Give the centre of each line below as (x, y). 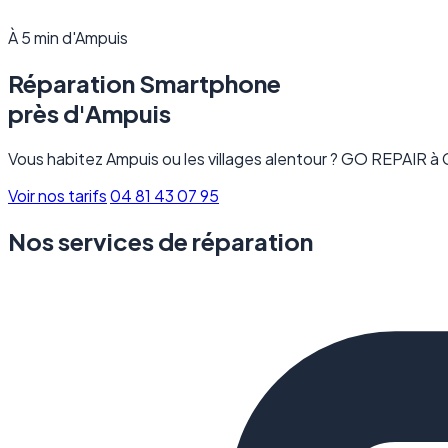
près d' (46, 112)
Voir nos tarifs (57, 195)
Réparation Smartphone (144, 82)
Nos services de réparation (160, 240)
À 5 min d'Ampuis (68, 37)
